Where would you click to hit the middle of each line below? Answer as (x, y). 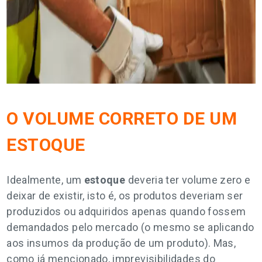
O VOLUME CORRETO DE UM (122, 118)
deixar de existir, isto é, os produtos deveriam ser (125, 196)
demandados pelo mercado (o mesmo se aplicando (130, 227)
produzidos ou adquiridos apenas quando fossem (126, 211)
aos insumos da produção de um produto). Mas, (121, 243)
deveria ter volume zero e (188, 180)
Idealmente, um (45, 180)
